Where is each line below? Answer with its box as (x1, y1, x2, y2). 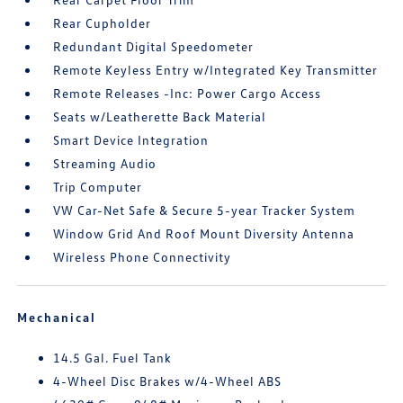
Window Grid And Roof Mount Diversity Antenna (53, 226, 355, 241)
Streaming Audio (53, 156, 157, 171)
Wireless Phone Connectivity (53, 249, 232, 264)
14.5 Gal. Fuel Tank (53, 350, 173, 365)
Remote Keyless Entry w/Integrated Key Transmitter (53, 62, 379, 77)
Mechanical (17, 309, 97, 325)
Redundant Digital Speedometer (53, 39, 255, 54)
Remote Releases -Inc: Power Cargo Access (53, 85, 322, 101)
